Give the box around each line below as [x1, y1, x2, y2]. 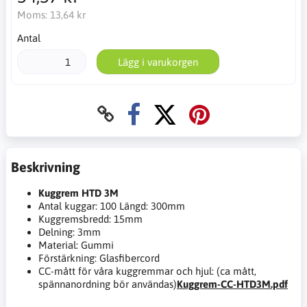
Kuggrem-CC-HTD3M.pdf [177, 278, 288, 291]
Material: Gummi [38, 239, 114, 251]
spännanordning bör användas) [38, 278, 177, 291]
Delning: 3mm [38, 226, 101, 238]
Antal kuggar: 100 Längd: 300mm [38, 200, 185, 212]
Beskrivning [11, 159, 80, 175]
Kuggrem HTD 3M [38, 187, 119, 199]
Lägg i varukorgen [117, 56, 198, 68]
